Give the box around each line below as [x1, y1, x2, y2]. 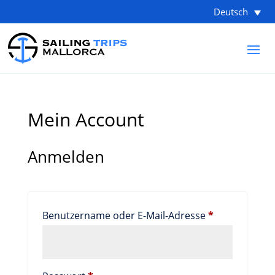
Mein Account [27, 107, 144, 133]
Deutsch [213, 6, 248, 18]
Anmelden [27, 145, 104, 168]
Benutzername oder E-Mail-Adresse [42, 209, 208, 223]
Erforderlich [212, 208, 268, 222]
